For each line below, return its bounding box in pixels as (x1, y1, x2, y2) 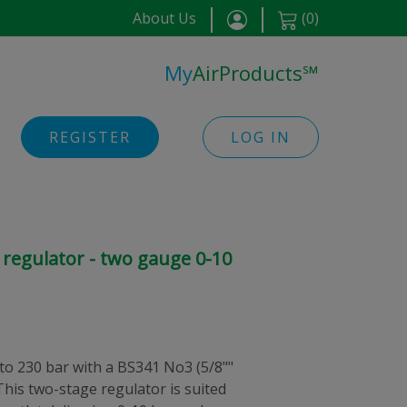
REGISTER (49, 127, 131, 147)
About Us (133, 8, 196, 28)
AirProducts (192, 58, 303, 86)
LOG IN (231, 127, 291, 147)
